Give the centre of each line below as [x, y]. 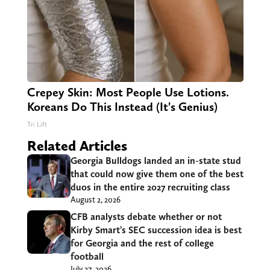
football [87, 257]
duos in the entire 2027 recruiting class [150, 187]
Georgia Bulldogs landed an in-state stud [155, 161]
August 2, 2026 [95, 200]
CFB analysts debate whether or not [146, 217]
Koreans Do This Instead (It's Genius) [122, 107]
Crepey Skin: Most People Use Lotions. [128, 93]
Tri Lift [37, 125]
